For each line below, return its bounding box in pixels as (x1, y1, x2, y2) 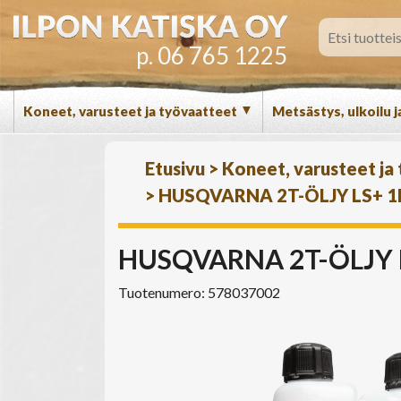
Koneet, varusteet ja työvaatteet (23, 103, 240, 119)
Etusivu (145, 158, 205, 179)
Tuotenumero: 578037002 (118, 284, 280, 301)
